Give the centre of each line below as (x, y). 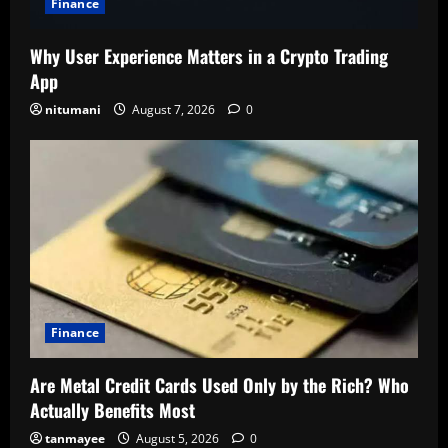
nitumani (73, 110)
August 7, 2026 (173, 110)
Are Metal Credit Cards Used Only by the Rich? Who (219, 384)
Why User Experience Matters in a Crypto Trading (209, 56)
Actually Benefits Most (112, 409)
